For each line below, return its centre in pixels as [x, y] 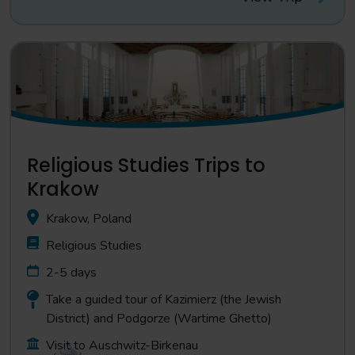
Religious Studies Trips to [146, 165]
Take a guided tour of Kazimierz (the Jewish [164, 300]
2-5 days [71, 273]
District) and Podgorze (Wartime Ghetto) [159, 319]
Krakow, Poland [89, 219]
